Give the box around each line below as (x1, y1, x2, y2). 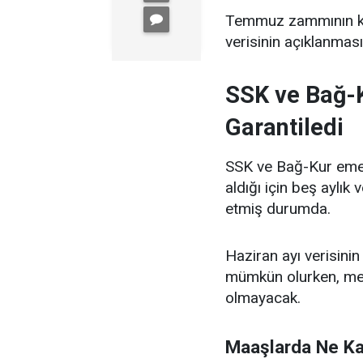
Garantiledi (225, 113, 344, 141)
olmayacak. (225, 288, 301, 307)
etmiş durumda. (225, 199, 331, 218)
